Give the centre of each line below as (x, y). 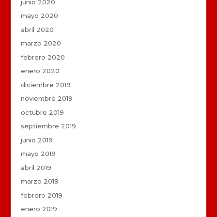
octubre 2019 (42, 112)
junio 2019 (37, 140)
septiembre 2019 (48, 126)
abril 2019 (36, 167)
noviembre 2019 (46, 99)
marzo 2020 (41, 43)
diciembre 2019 (46, 85)
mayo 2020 (39, 16)
